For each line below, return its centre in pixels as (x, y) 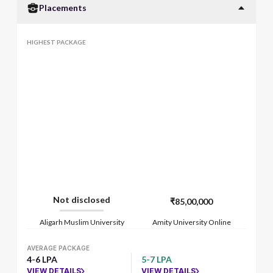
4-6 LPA (42, 259)
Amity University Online (191, 222)
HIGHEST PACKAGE (56, 42)
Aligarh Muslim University (82, 222)
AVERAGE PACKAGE (58, 248)
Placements (63, 8)
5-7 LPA (157, 259)
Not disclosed (82, 200)
